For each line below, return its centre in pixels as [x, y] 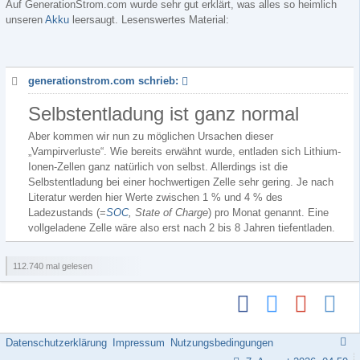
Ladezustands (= [67, 213]
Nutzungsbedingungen [222, 343]
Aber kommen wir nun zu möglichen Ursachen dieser [151, 136]
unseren [25, 20]
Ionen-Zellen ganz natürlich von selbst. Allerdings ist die [158, 167]
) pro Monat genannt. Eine [268, 213]
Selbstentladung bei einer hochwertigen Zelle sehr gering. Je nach [181, 182]
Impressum [139, 343]
